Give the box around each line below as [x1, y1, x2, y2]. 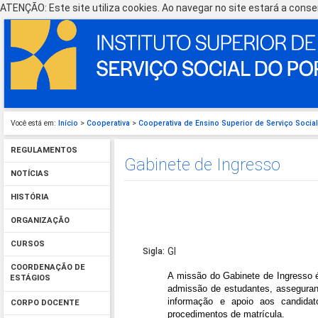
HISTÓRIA [10, 192, 49, 202]
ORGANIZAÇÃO [10, 216, 70, 226]
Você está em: [11, 119, 56, 128]
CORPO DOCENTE [10, 298, 79, 308]
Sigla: [143, 246, 165, 257]
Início [58, 119, 78, 128]
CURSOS [10, 239, 45, 249]
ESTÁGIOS [10, 273, 50, 285]
